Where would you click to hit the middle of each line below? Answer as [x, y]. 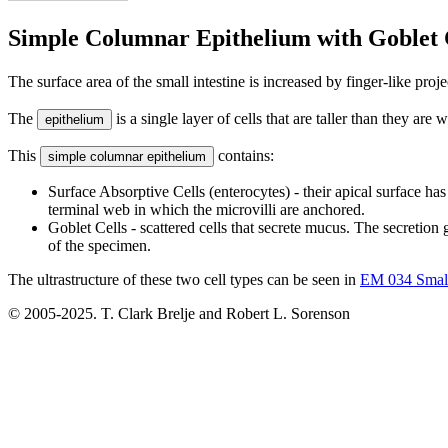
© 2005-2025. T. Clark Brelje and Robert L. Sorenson [179, 313]
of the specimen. [99, 245]
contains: [244, 155]
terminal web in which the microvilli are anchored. [206, 209]
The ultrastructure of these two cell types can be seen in [184, 279]
